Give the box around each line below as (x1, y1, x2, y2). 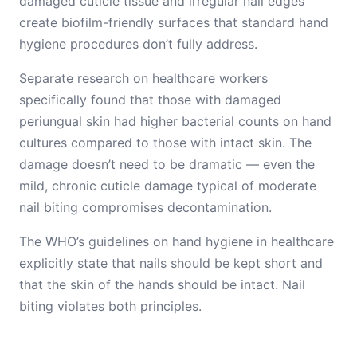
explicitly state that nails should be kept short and (19, 255, 323, 271)
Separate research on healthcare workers (19, 70, 268, 86)
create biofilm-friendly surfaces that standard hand (19, 14, 328, 30)
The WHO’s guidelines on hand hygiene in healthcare (19, 233, 334, 249)
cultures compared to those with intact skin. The (19, 135, 312, 151)
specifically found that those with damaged (19, 92, 281, 108)
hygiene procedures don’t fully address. (19, 36, 257, 52)
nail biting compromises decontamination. (19, 199, 272, 215)
